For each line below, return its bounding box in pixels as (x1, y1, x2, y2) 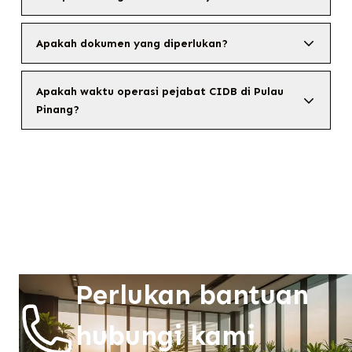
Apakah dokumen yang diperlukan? (35, 36, 228, 50)
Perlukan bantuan (75, 278, 309, 311)
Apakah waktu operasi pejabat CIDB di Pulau (35, 84, 284, 98)
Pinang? (35, 102, 79, 116)
